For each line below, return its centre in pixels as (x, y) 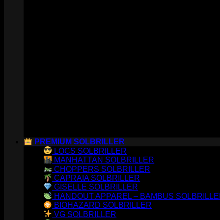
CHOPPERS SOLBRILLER (101, 169)
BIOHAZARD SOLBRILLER (102, 205)
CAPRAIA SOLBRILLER (96, 178)
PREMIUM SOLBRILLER (79, 142)
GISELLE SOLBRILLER (95, 187)
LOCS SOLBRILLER (90, 151)
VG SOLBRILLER (84, 214)
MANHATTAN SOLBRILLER (103, 160)
